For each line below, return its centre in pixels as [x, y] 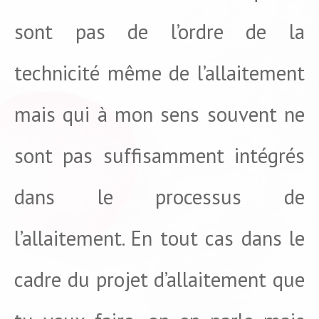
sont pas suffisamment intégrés [159, 155]
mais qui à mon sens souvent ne [159, 114]
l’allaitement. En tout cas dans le [159, 238]
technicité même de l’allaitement [159, 73]
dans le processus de [159, 197]
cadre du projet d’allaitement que [159, 279]
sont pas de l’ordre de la [159, 31]
